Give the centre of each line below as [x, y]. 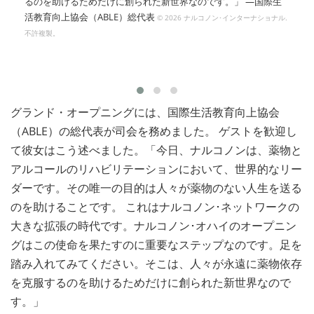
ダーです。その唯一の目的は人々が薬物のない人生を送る [156, 188]
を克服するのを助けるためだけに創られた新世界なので [151, 283]
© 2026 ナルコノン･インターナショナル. [222, 18]
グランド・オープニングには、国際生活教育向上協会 [145, 112]
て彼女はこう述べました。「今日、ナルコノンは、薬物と [156, 150]
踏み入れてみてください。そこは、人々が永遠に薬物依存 [156, 264]
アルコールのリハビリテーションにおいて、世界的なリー [156, 169]
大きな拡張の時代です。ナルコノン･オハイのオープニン [153, 226]
